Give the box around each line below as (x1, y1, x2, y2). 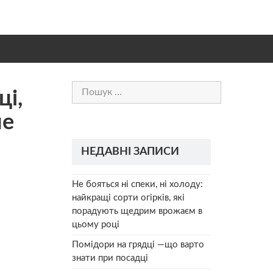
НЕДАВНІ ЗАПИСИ (81, 146, 179, 157)
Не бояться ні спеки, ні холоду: (72, 179, 203, 189)
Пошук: (71, 82, 103, 91)
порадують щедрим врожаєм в (72, 206, 202, 216)
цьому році (72, 219, 119, 229)
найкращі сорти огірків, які (72, 193, 185, 202)
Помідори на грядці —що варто (72, 239, 204, 249)
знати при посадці (72, 253, 148, 263)
